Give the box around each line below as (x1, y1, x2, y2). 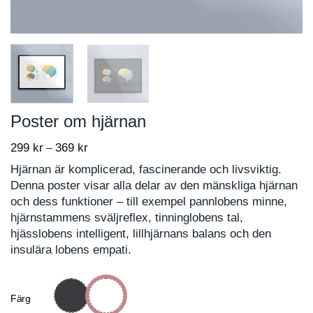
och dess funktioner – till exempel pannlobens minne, (10, 195, 287, 209)
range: (87, 156, 119, 169)
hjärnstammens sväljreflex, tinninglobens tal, (10, 211, 243, 225)
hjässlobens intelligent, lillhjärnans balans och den (10, 227, 271, 241)
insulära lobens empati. (10, 243, 131, 257)
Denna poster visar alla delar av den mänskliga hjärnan (10, 179, 298, 193)
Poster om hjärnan (10, 111, 146, 131)
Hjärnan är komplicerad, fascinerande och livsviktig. (10, 163, 282, 177)
